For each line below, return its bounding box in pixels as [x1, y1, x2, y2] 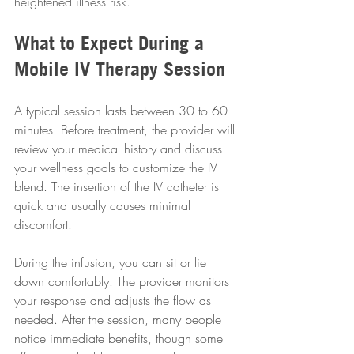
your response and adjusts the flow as [14, 292, 215, 310]
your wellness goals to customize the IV [14, 159, 221, 177]
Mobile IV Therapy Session [14, 57, 225, 81]
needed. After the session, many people [14, 311, 225, 329]
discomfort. [14, 216, 72, 234]
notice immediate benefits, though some [14, 330, 227, 348]
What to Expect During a [14, 31, 209, 55]
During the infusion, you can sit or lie [14, 254, 210, 272]
